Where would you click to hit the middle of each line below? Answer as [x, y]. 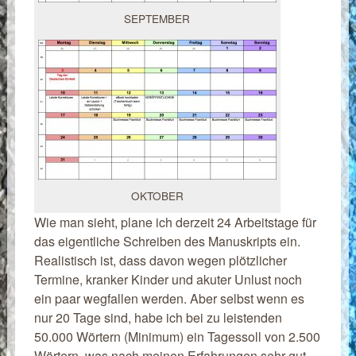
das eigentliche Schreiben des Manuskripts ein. [167, 241]
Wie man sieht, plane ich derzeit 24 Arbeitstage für [175, 222]
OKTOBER [157, 195]
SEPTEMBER [157, 18]
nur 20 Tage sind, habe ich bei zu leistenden [158, 317]
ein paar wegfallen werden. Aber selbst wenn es [169, 298]
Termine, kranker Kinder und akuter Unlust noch [168, 279]
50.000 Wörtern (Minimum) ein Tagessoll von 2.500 [177, 336]
